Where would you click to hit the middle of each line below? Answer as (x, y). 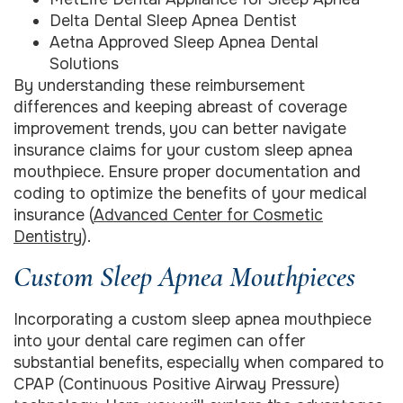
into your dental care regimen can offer (159, 340)
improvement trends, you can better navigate (180, 128)
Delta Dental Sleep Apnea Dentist (173, 20)
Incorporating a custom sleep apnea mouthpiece (193, 319)
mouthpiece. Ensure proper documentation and (187, 171)
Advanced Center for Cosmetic (208, 215)
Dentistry (48, 236)
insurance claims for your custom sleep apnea (183, 150)
